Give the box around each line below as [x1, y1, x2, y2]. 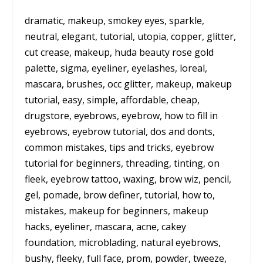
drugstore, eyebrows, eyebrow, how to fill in [25, 109, 218, 122]
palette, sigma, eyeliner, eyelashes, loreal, [25, 61, 208, 75]
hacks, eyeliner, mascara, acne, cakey [25, 220, 187, 233]
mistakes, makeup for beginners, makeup [25, 204, 209, 217]
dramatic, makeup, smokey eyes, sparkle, [25, 14, 205, 27]
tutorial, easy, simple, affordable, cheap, [25, 93, 200, 106]
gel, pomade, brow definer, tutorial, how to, [25, 188, 215, 201]
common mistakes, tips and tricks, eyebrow [25, 140, 214, 154]
